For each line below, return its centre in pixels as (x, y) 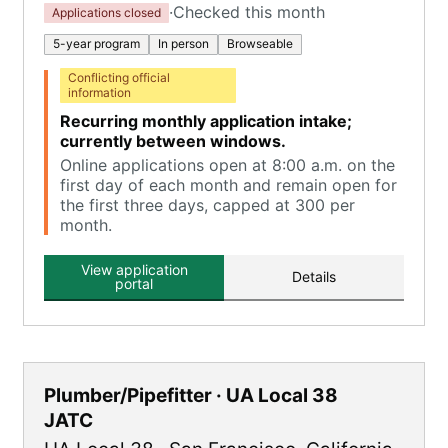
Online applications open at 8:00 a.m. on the (227, 165)
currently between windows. (173, 141)
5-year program (96, 43)
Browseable (260, 43)
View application (134, 269)
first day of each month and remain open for (228, 185)
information (99, 92)
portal (134, 283)
